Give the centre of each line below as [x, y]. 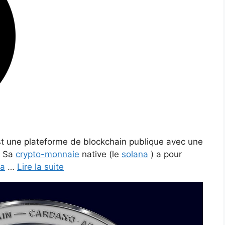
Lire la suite [40, 167]
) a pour [165, 154]
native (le [100, 154]
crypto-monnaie [47, 154]
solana [135, 154]
